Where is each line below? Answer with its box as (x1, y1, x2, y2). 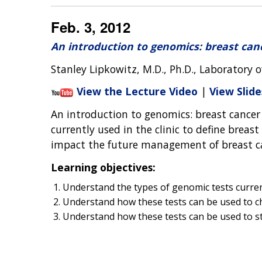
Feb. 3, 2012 (51, 16, 130, 37)
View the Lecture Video (77, 84, 198, 99)
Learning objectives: (51, 160, 156, 175)
